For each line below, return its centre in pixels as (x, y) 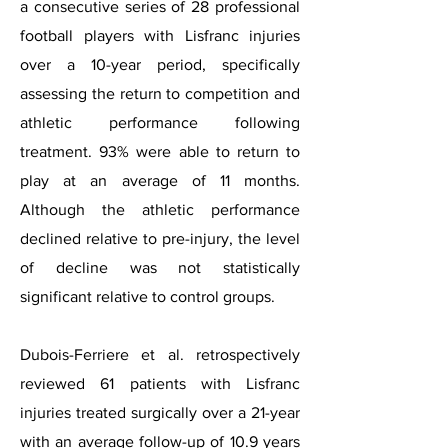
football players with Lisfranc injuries (160, 35)
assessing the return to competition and (160, 93)
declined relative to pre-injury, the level (160, 238)
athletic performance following (160, 122)
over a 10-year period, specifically (160, 64)
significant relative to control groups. (147, 296)
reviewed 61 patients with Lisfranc (160, 383)
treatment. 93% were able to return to (160, 151)
